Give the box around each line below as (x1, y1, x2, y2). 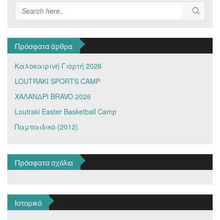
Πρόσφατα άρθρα (15, 40, 73, 51)
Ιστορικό (15, 196, 42, 208)
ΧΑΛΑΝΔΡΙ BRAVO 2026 (15, 91, 91, 101)
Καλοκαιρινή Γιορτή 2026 (15, 60, 102, 71)
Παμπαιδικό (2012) (15, 121, 78, 132)
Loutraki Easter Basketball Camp (15, 106, 116, 116)
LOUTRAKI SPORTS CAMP (15, 76, 100, 86)
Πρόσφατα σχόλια (15, 156, 73, 167)
